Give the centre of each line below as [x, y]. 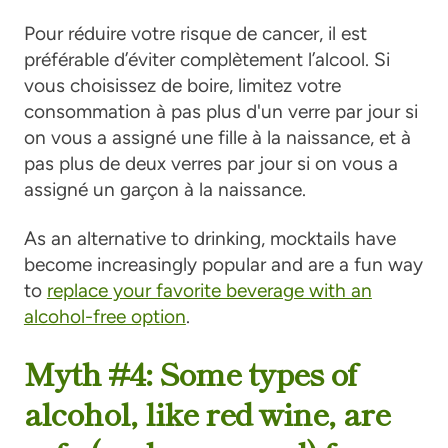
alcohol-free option [104, 316]
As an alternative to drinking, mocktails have [209, 238]
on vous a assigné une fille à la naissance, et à [217, 137]
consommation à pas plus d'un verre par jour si [220, 111]
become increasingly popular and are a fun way [223, 264]
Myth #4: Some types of [191, 372]
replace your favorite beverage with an [209, 290]
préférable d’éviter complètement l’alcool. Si [206, 59]
